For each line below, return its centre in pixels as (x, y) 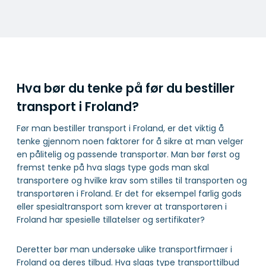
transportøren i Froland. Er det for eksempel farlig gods (129, 194)
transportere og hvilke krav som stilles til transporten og (132, 181)
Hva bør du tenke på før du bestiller (126, 88)
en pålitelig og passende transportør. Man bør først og (128, 155)
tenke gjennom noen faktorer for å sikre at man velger (130, 142)
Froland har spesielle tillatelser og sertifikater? (111, 220)
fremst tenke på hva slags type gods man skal (113, 168)
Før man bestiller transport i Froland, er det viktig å (120, 129)
